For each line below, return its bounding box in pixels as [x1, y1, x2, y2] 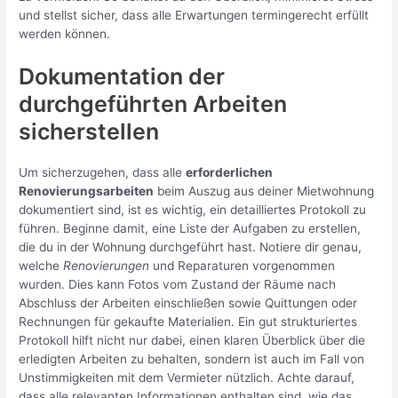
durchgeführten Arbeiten [19, 90, 288, 117]
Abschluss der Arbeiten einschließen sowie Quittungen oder [19, 295, 358, 310]
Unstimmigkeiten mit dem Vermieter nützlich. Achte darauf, [19, 370, 355, 385]
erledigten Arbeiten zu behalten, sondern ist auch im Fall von [19, 351, 365, 366]
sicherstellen [19, 117, 160, 145]
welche [19, 258, 64, 273]
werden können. [19, 26, 111, 41]
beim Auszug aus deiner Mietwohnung [154, 183, 375, 198]
